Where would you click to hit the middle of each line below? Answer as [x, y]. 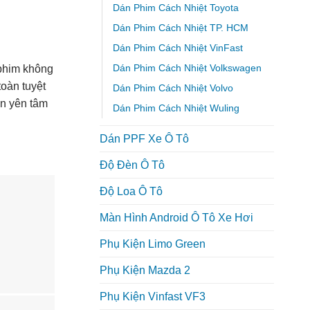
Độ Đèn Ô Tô [132, 165]
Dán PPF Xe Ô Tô [144, 139]
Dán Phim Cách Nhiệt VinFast [177, 48]
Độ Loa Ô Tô [131, 192]
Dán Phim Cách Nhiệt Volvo [173, 88]
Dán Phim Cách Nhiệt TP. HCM [180, 28]
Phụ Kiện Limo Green [152, 244]
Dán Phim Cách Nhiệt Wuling [176, 108]
